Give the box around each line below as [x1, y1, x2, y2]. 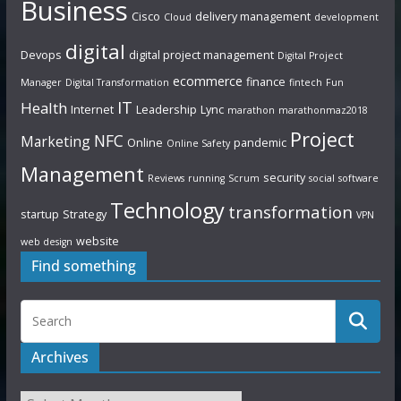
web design [20, 235, 73, 249]
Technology [109, 196, 225, 226]
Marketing [20, 132, 90, 152]
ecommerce [172, 73, 243, 90]
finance [245, 73, 286, 90]
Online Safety [166, 137, 230, 150]
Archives [30, 347, 89, 368]
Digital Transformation [64, 76, 169, 90]
